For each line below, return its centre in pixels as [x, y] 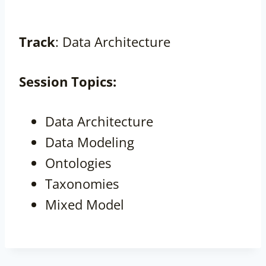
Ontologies [78, 163]
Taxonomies [82, 184]
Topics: [94, 82]
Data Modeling [90, 142]
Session [43, 82]
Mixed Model [85, 205]
